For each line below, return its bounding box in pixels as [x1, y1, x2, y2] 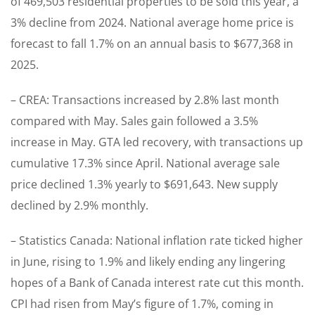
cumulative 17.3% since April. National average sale [11, 155, 280, 172]
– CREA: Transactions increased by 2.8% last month [11, 92, 279, 108]
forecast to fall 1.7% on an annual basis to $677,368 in [11, 36, 293, 52]
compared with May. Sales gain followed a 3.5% [11, 113, 258, 129]
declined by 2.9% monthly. [11, 198, 148, 214]
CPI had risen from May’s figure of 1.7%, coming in [11, 296, 274, 312]
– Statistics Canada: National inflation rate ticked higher [11, 233, 303, 249]
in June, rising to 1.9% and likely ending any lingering [11, 254, 285, 270]
